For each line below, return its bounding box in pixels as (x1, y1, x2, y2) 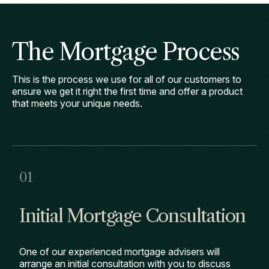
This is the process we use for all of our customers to (12, 73, 241, 85)
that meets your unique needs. (12, 97, 142, 109)
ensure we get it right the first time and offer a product (12, 85, 243, 97)
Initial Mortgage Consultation (19, 205, 246, 227)
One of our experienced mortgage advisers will (19, 246, 220, 258)
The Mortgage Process (12, 38, 240, 66)
